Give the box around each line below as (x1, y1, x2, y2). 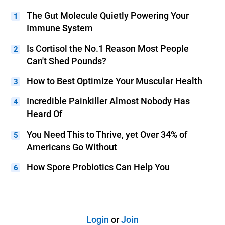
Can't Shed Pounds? (26, 55, 106, 66)
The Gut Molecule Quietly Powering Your (26, 10, 189, 21)
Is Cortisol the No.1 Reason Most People (26, 43, 189, 54)
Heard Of (26, 108, 62, 120)
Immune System (26, 23, 93, 34)
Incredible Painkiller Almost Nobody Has (26, 96, 190, 107)
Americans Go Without (26, 141, 117, 152)
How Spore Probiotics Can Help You (26, 162, 170, 173)
